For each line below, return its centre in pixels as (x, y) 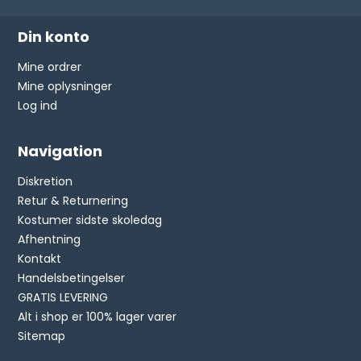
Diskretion (46, 182)
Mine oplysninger (65, 87)
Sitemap (42, 336)
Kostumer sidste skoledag (90, 220)
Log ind (38, 106)
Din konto (54, 37)
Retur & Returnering (73, 201)
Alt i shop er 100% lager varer (98, 317)
